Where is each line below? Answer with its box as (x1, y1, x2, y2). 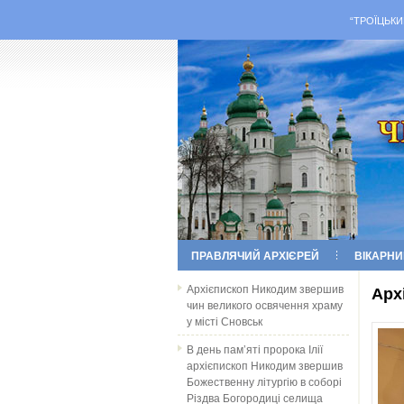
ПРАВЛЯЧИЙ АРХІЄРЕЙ (191, 247, 319, 263)
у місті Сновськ (187, 313, 262, 328)
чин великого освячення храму (187, 297, 343, 312)
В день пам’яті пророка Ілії (187, 341, 323, 356)
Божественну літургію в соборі (187, 373, 342, 389)
